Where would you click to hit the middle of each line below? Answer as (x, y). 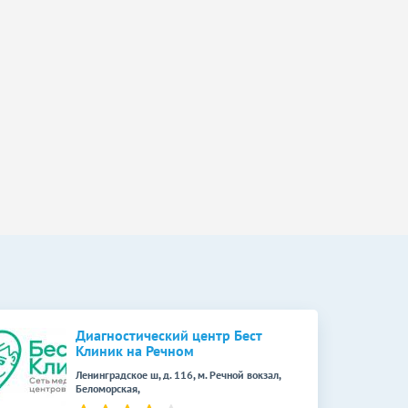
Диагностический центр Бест (168, 335)
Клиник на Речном (135, 351)
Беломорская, (108, 388)
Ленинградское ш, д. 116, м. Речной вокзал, (178, 375)
